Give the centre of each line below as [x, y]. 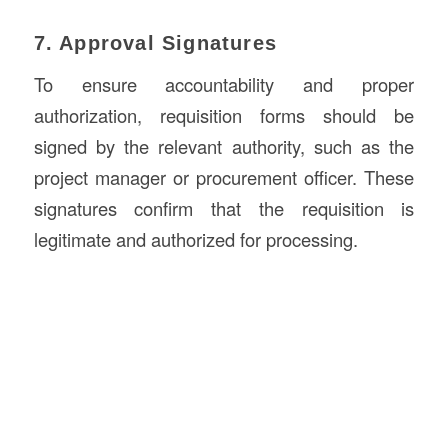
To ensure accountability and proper [224, 84]
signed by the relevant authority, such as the [224, 146]
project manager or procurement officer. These [224, 177]
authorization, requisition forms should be [224, 115]
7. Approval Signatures [155, 42]
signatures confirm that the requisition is [224, 208]
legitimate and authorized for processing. [195, 239]
